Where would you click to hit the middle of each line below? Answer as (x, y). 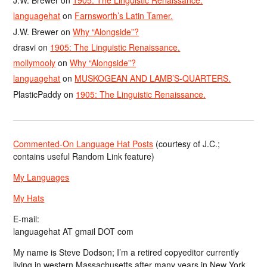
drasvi (25, 47)
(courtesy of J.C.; (187, 143)
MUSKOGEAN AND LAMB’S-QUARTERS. (153, 78)
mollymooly (35, 63)
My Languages (41, 177)
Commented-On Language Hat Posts (83, 143)
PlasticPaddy (38, 94)
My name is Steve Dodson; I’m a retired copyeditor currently (126, 252)
